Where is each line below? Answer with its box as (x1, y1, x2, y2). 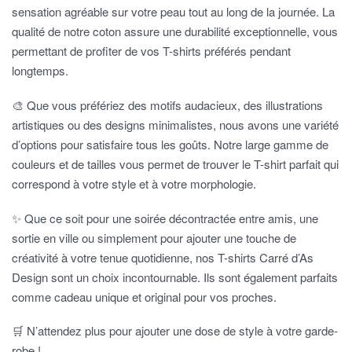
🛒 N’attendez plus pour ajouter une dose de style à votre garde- (12, 322, 338, 339)
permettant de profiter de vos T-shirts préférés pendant (12, 42, 291, 60)
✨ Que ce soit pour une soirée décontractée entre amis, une (12, 209, 318, 226)
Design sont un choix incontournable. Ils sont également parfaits (12, 268, 338, 285)
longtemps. (12, 62, 68, 79)
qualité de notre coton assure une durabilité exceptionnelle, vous (12, 23, 338, 40)
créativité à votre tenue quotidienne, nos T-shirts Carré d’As (12, 248, 313, 266)
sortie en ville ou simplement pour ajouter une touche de (12, 229, 296, 246)
